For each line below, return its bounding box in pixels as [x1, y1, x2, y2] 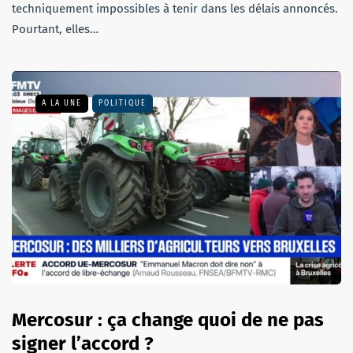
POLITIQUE [98, 98, 147, 108]
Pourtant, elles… [12, 21, 98, 36]
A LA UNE [42, 98, 82, 108]
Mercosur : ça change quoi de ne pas [12, 309, 324, 332]
